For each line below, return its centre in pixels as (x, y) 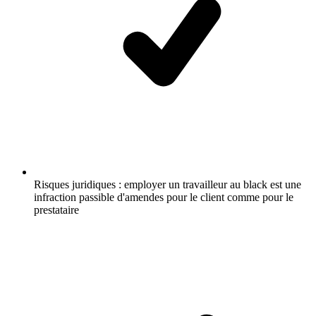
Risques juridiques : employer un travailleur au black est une (168, 184)
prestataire (56, 210)
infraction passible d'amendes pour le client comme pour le (164, 197)
